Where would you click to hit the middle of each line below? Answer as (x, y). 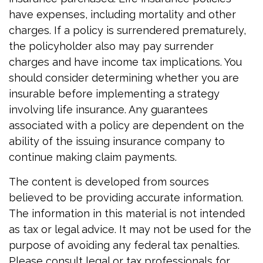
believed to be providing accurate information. (126, 198)
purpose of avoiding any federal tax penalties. (124, 245)
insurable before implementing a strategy (114, 94)
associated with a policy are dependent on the (127, 125)
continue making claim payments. (93, 157)
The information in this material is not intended (127, 213)
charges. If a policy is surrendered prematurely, (127, 30)
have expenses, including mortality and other (122, 14)
